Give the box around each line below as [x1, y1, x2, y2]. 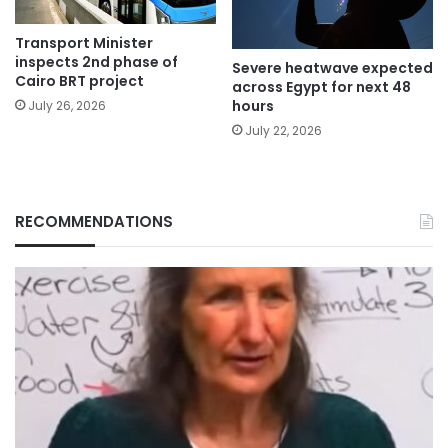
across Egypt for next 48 [232, 77, 411, 98]
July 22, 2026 [245, 122, 322, 140]
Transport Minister [15, 33, 153, 54]
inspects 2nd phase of [15, 52, 178, 73]
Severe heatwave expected [232, 58, 433, 79]
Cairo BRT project [15, 71, 144, 92]
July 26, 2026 [28, 97, 106, 115]
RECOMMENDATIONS [15, 211, 173, 233]
